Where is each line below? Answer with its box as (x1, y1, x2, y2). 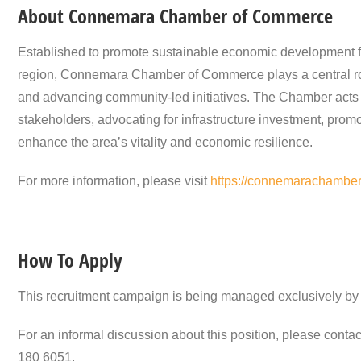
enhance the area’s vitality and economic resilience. (18, 135, 313, 150)
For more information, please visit (18, 174, 210, 189)
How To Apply (18, 247, 122, 274)
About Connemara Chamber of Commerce (18, 3, 333, 30)
